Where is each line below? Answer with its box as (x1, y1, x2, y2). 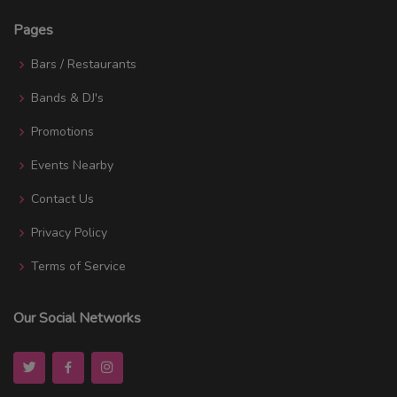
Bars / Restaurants (31, 55, 136, 73)
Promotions (31, 122, 94, 140)
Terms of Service (31, 257, 126, 275)
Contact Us (31, 190, 94, 207)
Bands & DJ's (31, 89, 104, 106)
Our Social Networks (13, 307, 141, 328)
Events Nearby (31, 156, 113, 174)
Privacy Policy (31, 223, 107, 241)
